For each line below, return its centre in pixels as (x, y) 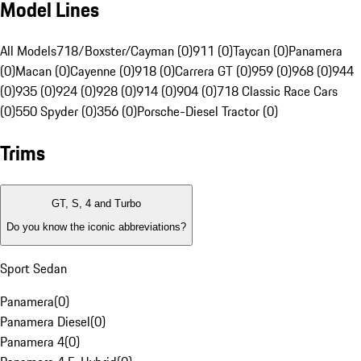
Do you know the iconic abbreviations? (96, 226)
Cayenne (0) (102, 71)
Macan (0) (43, 71)
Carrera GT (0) (213, 71)
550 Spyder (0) (56, 112)
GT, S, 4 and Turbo (96, 204)
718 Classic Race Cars (277, 91)
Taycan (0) (261, 51)
